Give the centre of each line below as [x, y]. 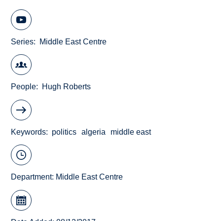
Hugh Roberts [67, 87]
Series [22, 41]
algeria [94, 132]
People [24, 87]
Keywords [29, 132]
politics [64, 132]
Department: [34, 177]
